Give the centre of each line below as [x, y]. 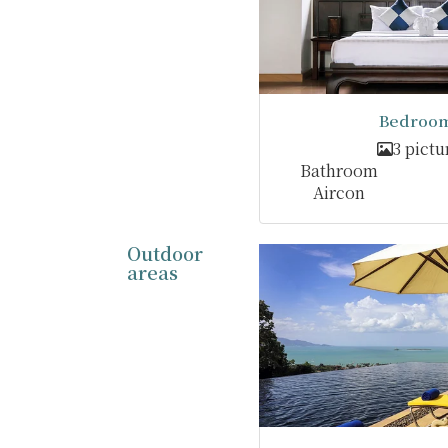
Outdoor [165, 253]
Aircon [338, 193]
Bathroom [338, 171]
